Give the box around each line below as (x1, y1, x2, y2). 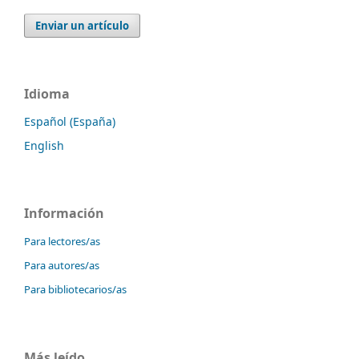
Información (24, 204, 104, 223)
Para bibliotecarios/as (24, 282, 127, 297)
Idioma (24, 84, 70, 103)
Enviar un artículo (35, 18, 130, 33)
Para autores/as (24, 258, 99, 273)
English (24, 137, 64, 153)
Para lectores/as (24, 234, 100, 249)
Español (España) (24, 113, 115, 129)
